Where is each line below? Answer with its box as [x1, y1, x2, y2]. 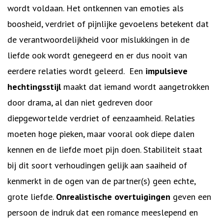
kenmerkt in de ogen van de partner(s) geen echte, [7, 175, 195, 187]
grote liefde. [7, 191, 56, 202]
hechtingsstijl [7, 81, 61, 92]
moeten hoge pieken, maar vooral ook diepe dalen [7, 128, 194, 139]
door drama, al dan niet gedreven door [7, 97, 153, 108]
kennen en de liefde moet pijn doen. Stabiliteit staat [7, 144, 202, 155]
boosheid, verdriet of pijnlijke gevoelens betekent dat [7, 18, 209, 29]
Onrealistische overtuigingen [56, 191, 170, 202]
